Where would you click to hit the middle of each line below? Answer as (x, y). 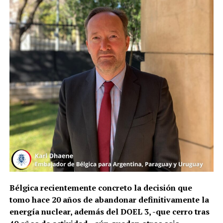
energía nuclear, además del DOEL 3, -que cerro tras (109, 211)
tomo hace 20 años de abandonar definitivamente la (109, 199)
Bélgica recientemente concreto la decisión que (101, 187)
